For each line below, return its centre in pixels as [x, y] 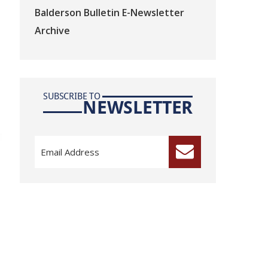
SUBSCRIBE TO [72, 96]
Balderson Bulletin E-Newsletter [110, 13]
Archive [53, 31]
